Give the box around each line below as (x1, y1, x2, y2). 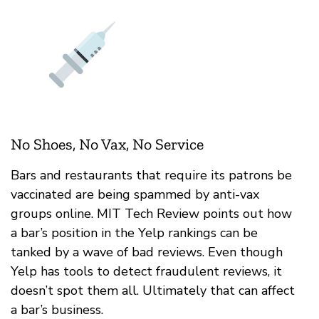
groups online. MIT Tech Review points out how (11, 204, 292, 222)
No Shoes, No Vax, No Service (11, 134, 204, 154)
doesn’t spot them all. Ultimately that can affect (11, 281, 295, 299)
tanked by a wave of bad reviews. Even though (11, 243, 283, 261)
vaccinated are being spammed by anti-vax (11, 185, 259, 203)
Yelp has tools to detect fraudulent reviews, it (11, 262, 282, 280)
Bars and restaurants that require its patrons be (11, 166, 292, 184)
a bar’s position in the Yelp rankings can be (11, 224, 258, 241)
